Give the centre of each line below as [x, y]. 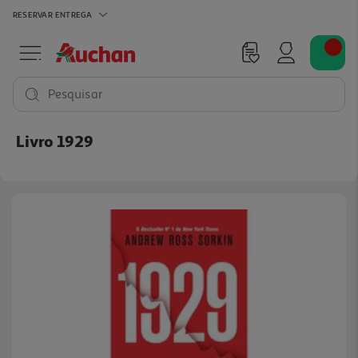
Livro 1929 [55, 141]
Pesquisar [76, 94]
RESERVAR [33, 14]
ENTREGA [74, 14]
